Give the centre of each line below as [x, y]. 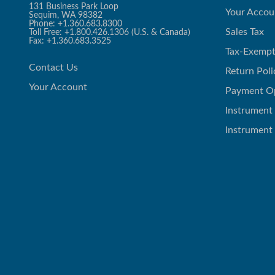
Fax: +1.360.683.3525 [70, 41]
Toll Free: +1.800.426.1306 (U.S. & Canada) [110, 32]
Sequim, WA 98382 [66, 15]
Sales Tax [245, 32]
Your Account [58, 87]
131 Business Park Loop [74, 6]
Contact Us [53, 68]
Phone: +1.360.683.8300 [76, 24]
